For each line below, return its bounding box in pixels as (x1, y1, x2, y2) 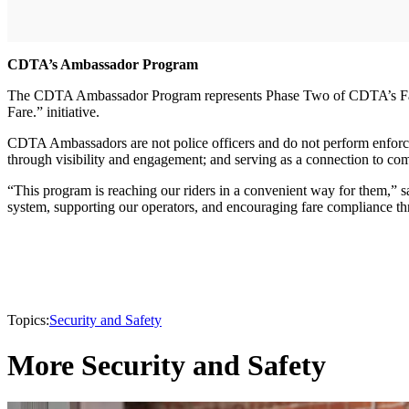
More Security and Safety (7, 348, 326, 382)
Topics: (7, 312, 49, 329)
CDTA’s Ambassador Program (7, 57, 198, 73)
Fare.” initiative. (7, 104, 103, 121)
